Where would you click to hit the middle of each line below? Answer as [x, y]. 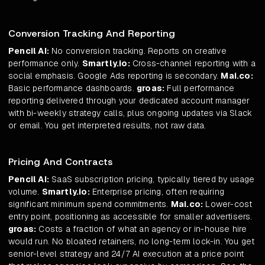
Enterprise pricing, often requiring [157, 192]
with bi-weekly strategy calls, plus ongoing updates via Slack [130, 113]
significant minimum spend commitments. [90, 204]
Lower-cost [228, 204]
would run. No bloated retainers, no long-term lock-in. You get [132, 242]
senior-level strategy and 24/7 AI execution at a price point [126, 254]
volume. [25, 192]
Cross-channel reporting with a [193, 64]
